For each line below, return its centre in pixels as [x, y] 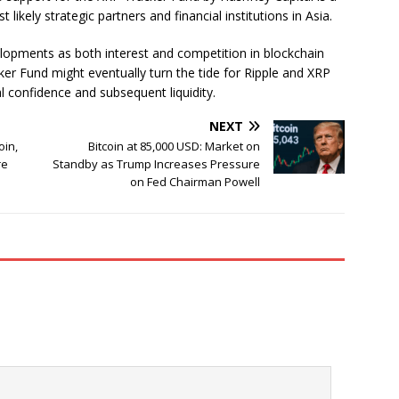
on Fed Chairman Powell [195, 182]
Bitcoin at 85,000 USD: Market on [175, 147]
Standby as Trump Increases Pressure [157, 164]
